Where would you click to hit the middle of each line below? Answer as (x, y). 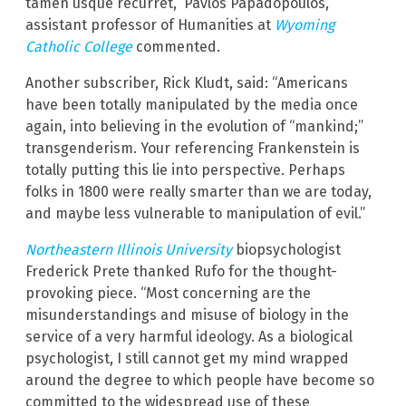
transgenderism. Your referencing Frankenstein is (193, 149)
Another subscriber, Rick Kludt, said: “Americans (187, 83)
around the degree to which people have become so (200, 381)
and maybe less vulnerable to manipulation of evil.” (195, 214)
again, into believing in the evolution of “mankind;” (194, 127)
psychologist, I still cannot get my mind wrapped (187, 359)
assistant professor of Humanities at (150, 25)
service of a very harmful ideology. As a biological (189, 337)
